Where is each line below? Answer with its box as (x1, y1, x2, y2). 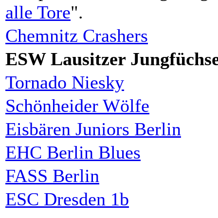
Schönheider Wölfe (5, 95, 149, 116)
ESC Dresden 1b (5, 188, 129, 209)
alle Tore (5, 1, 71, 22)
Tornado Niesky (5, 72, 124, 92)
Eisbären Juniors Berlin (5, 118, 181, 139)
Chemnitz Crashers (5, 25, 148, 46)
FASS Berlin (5, 165, 99, 186)
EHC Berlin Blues (5, 142, 141, 163)
